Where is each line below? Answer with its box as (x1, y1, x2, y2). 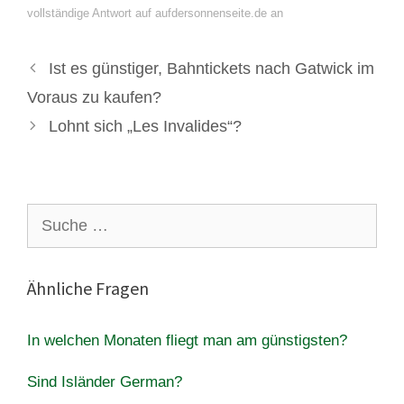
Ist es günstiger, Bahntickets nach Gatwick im (48, 59, 374, 78)
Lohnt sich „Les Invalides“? (48, 116, 242, 135)
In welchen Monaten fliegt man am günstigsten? (27, 331, 347, 349)
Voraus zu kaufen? (27, 87, 161, 106)
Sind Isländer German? (27, 372, 182, 390)
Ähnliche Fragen (27, 276, 149, 299)
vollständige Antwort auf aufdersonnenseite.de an (27, 5, 283, 20)
